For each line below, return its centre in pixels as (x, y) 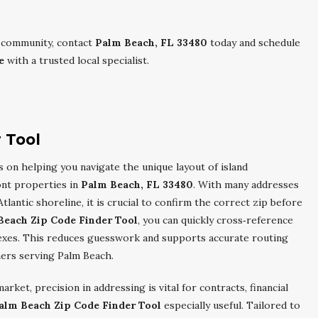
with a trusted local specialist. (77, 60)
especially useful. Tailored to (231, 305)
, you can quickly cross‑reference (215, 220)
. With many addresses (246, 185)
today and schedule (254, 43)
